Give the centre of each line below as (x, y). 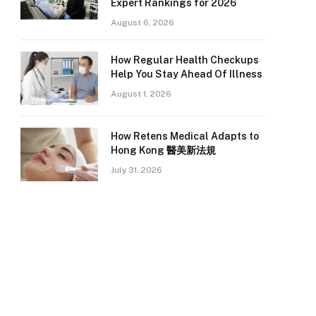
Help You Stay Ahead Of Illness (187, 74)
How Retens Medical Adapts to (185, 136)
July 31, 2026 (136, 170)
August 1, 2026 (141, 94)
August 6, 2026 (142, 23)
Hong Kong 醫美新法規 (163, 150)
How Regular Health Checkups (185, 60)
